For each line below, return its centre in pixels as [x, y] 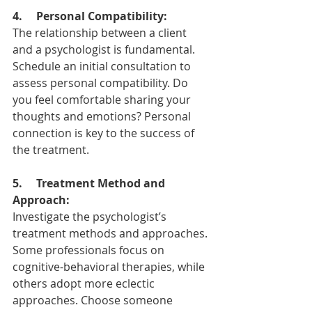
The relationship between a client [101, 33]
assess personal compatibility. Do [102, 83]
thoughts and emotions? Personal [103, 116]
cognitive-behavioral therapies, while [110, 267]
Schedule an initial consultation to [103, 66]
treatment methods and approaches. [111, 233]
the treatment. [51, 150]
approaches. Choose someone [94, 300]
